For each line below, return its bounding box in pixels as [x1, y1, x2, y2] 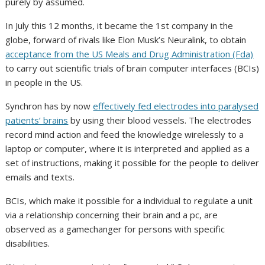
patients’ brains [5, 114, 69, 126]
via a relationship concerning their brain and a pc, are [5, 208, 218, 221]
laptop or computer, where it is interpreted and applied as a [5, 142, 250, 154]
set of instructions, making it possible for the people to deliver [5, 156, 260, 169]
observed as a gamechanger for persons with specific [5, 222, 225, 235]
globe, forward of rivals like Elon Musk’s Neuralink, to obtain [5, 33, 247, 46]
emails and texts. [5, 170, 75, 183]
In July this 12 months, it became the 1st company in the [5, 19, 234, 31]
